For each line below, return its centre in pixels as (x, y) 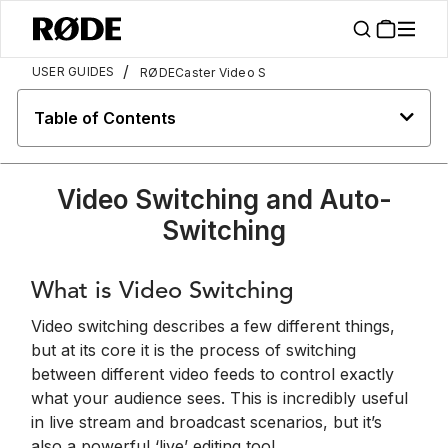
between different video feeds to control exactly (212, 374)
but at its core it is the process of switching (193, 350)
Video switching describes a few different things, (213, 326)
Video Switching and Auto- (224, 199)
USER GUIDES (73, 71)
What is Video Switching (162, 292)
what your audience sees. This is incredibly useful (219, 398)
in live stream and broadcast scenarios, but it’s (206, 422)
